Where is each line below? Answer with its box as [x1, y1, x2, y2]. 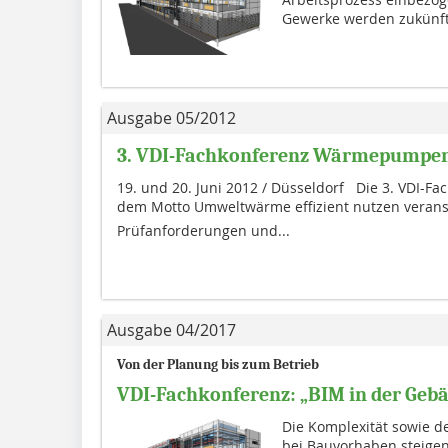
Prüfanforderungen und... [117, 221, 290, 241]
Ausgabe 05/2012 [107, 107, 236, 130]
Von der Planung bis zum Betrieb [117, 356, 319, 374]
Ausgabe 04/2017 [107, 319, 236, 342]
